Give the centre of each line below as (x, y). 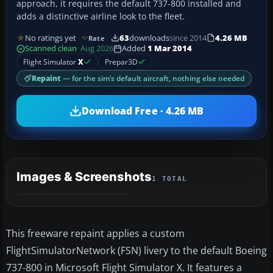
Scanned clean (51, 49)
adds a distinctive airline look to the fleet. (101, 16)
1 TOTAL (170, 179)
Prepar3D (121, 62)
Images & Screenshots (84, 177)
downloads (149, 38)
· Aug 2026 (95, 49)
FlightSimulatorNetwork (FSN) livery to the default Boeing (136, 251)
